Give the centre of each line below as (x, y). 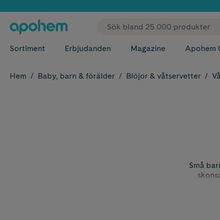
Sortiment (27, 48)
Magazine (148, 48)
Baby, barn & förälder (76, 76)
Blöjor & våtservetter (164, 76)
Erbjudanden (88, 48)
